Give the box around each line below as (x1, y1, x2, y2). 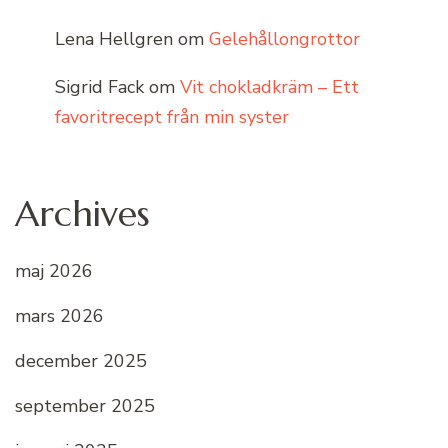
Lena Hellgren (55, 26, 173, 51)
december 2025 (15, 349, 147, 374)
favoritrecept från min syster (55, 104, 289, 129)
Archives (15, 190, 150, 236)
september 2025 (15, 394, 155, 419)
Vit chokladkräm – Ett (180, 74, 359, 99)
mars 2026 (15, 304, 104, 329)
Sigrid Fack (55, 74, 144, 99)
